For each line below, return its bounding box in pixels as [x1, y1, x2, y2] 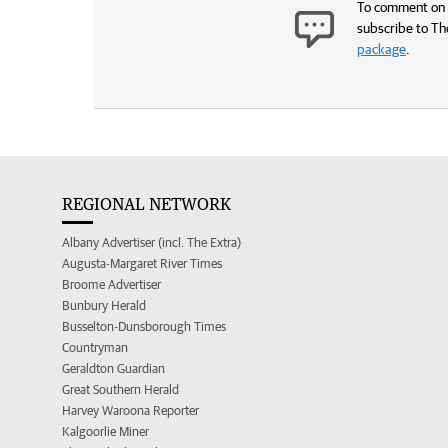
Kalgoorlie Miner [62, 423, 149, 439]
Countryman [62, 339, 128, 355]
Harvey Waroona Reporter [62, 402, 199, 418]
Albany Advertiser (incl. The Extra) [62, 234, 241, 250]
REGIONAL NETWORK [62, 193, 231, 214]
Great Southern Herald [62, 381, 179, 397]
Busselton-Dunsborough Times [62, 318, 226, 334]
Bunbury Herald [62, 297, 146, 313]
